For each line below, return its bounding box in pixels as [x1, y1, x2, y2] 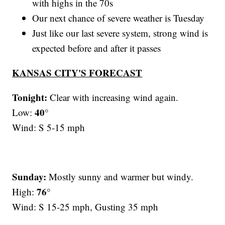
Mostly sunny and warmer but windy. [46, 170, 194, 183]
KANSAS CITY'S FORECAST [12, 66, 143, 80]
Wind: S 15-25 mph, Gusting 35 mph [12, 200, 159, 213]
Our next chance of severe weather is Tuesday [32, 12, 205, 25]
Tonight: [12, 90, 48, 104]
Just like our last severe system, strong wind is [32, 27, 208, 40]
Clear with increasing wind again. [47, 91, 179, 104]
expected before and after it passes [32, 42, 161, 55]
